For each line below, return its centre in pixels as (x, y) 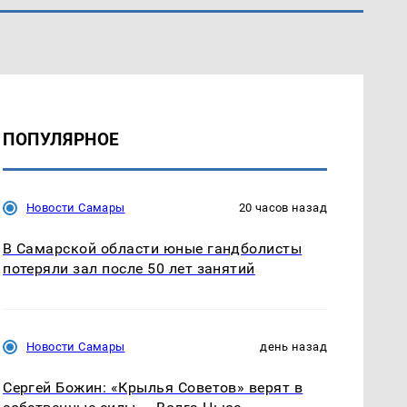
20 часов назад (283, 207)
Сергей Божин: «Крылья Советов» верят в (153, 387)
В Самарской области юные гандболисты (153, 248)
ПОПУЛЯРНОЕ (61, 139)
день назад (293, 346)
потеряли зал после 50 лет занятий (129, 268)
